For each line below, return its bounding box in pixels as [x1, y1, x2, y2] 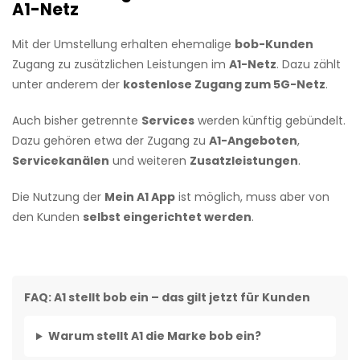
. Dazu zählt [276, 56, 341, 73]
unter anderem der [12, 76, 123, 93]
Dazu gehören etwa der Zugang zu [12, 133, 209, 149]
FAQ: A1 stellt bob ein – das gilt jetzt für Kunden [24, 289, 310, 306]
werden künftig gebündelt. [194, 112, 346, 129]
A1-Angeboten [209, 133, 297, 149]
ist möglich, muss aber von [175, 189, 329, 206]
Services [141, 112, 194, 129]
